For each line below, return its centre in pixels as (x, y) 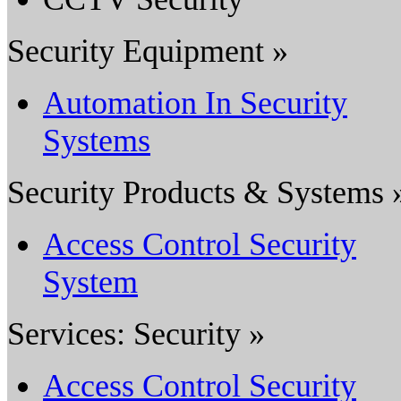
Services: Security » (136, 333)
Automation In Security (195, 102)
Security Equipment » (148, 51)
